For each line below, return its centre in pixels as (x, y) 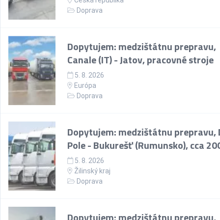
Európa (84, 85)
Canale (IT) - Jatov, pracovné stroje (140, 60)
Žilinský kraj (92, 171)
